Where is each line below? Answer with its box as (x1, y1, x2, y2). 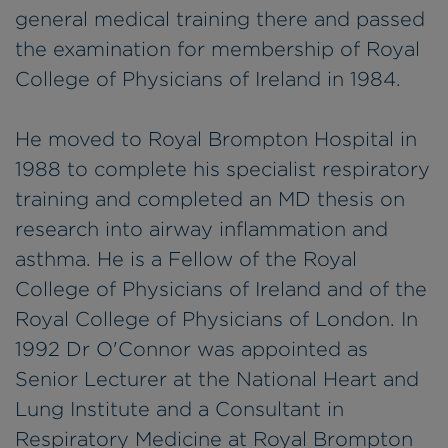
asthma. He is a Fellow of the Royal (15, 246, 357, 271)
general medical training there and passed (15, 6, 425, 31)
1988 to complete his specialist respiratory (15, 156, 430, 181)
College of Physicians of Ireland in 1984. (15, 66, 401, 91)
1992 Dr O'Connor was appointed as (15, 336, 368, 361)
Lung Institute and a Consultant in (15, 396, 344, 421)
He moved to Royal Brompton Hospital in (15, 126, 417, 151)
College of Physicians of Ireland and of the (15, 276, 427, 301)
